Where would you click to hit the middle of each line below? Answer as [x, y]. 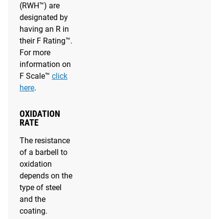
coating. [33, 211]
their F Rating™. [46, 41]
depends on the [46, 175]
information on [45, 64]
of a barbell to [44, 152]
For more [35, 52]
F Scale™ [36, 76]
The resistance [45, 140]
